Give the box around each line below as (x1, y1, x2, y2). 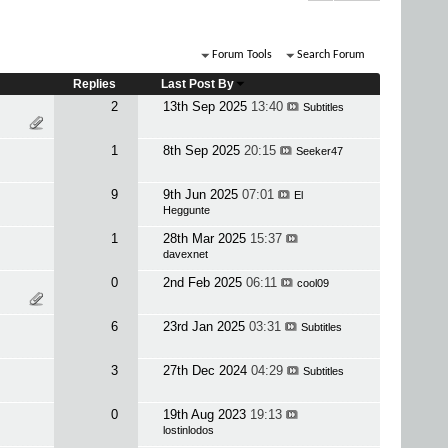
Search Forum (297, 49, 365, 61)
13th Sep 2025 (162, 99, 251, 114)
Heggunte (162, 204, 210, 216)
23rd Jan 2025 (162, 319, 249, 334)
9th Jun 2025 (162, 187, 242, 202)
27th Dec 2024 (162, 363, 251, 378)
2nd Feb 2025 (162, 275, 246, 290)
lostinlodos (162, 424, 214, 436)
